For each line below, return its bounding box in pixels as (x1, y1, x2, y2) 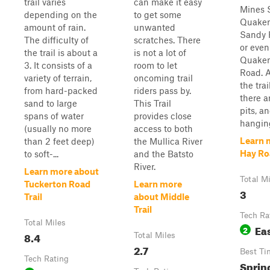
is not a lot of (134, 47, 186, 58)
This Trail (134, 98, 171, 108)
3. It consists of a (24, 60, 92, 71)
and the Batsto (134, 148, 193, 159)
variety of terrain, (24, 72, 92, 83)
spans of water (24, 110, 84, 121)
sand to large (24, 98, 77, 108)
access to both (134, 123, 193, 134)
